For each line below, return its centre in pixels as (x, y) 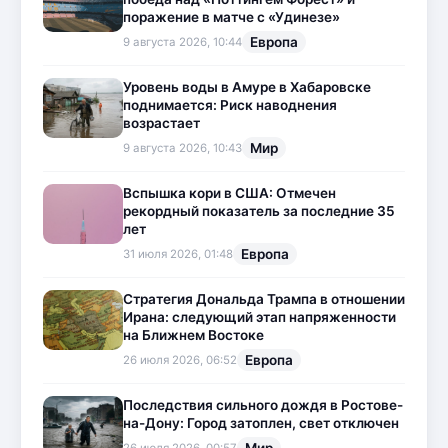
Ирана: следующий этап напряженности (259, 317)
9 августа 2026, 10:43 (182, 148)
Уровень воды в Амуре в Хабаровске (247, 87)
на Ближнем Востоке (193, 335)
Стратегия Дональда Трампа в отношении (264, 299)
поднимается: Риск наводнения (230, 105)
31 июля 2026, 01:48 (178, 254)
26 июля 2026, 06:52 (180, 360)
